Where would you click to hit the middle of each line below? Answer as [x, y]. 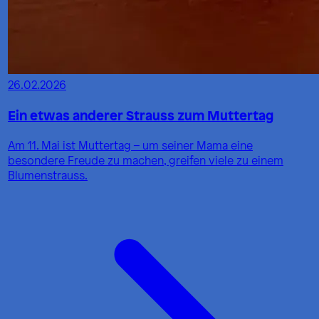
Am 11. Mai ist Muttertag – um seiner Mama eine [130, 145]
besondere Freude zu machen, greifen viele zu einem [146, 160]
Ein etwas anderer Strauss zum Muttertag [141, 115]
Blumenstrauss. [48, 175]
